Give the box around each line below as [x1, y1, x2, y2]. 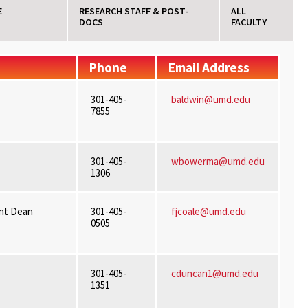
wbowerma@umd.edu [170, 155, 265, 168]
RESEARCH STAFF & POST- [78, 5, 188, 17]
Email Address [168, 59, 250, 76]
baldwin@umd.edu [170, 93, 250, 106]
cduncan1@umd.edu [170, 267, 261, 280]
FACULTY [231, 16, 267, 28]
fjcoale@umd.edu [170, 205, 246, 218]
